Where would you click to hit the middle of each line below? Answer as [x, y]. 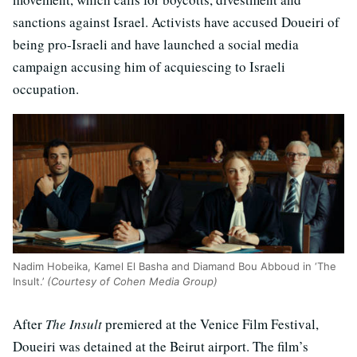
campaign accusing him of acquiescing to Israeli [149, 67]
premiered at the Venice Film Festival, [210, 324]
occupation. [46, 89]
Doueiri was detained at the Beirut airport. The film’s [161, 346]
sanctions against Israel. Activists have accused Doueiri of [176, 22]
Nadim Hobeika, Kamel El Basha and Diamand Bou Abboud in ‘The [175, 266]
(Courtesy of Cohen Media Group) [132, 281]
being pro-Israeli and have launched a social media [156, 45]
